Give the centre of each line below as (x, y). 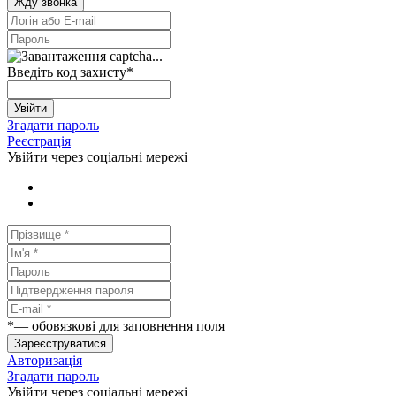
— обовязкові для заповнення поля (119, 325)
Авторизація (45, 360)
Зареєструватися (60, 343)
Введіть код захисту (67, 72)
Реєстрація (39, 141)
